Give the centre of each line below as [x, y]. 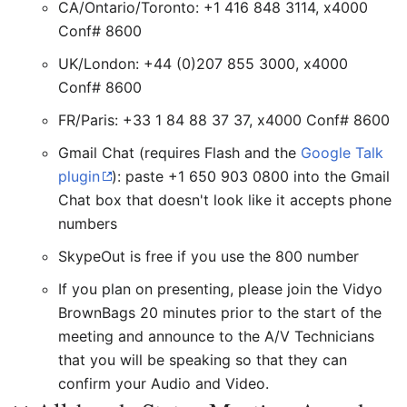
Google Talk [342, 153]
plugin [79, 176]
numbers [88, 223]
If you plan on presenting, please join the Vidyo [220, 289]
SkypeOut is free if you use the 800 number [208, 256]
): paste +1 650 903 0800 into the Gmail [251, 176]
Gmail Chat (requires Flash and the [179, 153]
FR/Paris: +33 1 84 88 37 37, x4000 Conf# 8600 [224, 120]
